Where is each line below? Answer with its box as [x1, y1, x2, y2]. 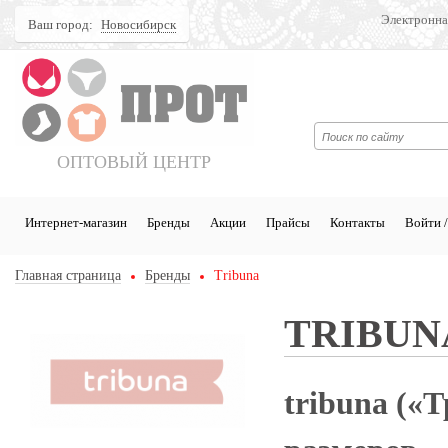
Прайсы [265, 215, 310, 230]
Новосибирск [100, 17, 176, 32]
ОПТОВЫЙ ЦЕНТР [57, 152, 211, 172]
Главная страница [14, 268, 121, 283]
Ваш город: [27, 17, 93, 32]
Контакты [329, 215, 385, 230]
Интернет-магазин [24, 215, 127, 230]
